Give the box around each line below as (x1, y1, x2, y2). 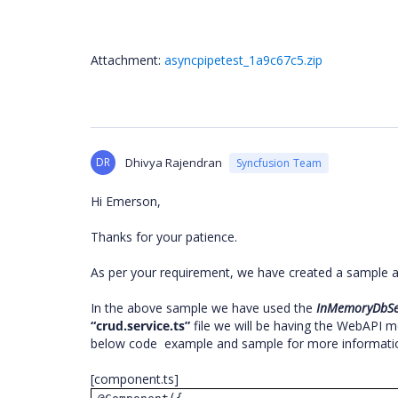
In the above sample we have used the (91, 299, 316, 316)
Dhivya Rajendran (125, 155, 222, 171)
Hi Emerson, (91, 193, 161, 210)
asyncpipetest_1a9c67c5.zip (164, 52, 322, 68)
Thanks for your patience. (91, 228, 241, 245)
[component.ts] (91, 370, 182, 387)
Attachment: (91, 52, 164, 68)
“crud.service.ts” (91, 317, 194, 334)
